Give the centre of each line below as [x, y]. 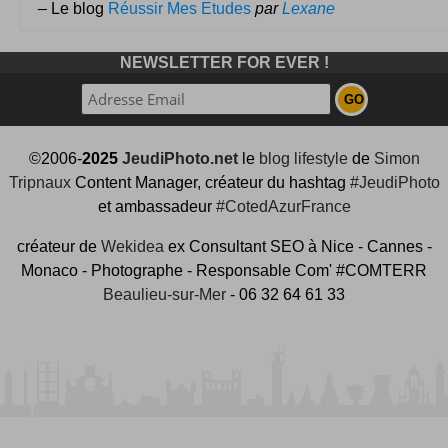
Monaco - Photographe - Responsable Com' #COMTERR [224, 270]
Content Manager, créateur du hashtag [210, 182]
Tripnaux [39, 182]
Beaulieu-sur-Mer [164, 294]
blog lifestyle [303, 158]
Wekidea [132, 246]
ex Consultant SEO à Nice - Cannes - [297, 246]
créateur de [58, 246]
